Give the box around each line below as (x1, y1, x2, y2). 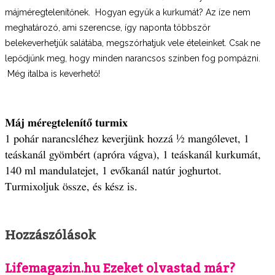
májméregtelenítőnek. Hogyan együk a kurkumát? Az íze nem (5, 7, 250, 17)
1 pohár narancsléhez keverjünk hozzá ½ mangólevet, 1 (5, 133, 249, 145)
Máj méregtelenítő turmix (5, 117, 128, 129)
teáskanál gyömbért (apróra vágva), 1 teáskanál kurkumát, (5, 149, 261, 161)
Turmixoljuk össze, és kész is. (5, 181, 137, 193)
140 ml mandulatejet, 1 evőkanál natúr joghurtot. (5, 165, 222, 177)
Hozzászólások (5, 227, 96, 242)
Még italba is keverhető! (5, 68, 100, 79)
